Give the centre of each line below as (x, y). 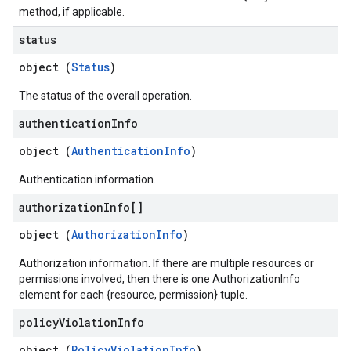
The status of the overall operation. (105, 96)
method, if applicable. (72, 12)
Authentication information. (87, 179)
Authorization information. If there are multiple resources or (166, 263)
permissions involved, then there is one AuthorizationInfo (159, 279)
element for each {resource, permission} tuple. (133, 295)
